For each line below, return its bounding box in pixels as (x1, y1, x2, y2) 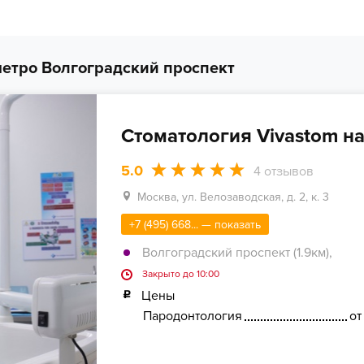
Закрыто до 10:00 (141, 268, 219, 281)
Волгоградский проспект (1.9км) (141, 245, 329, 262)
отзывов (260, 162, 314, 180)
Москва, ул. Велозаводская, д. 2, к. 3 (136, 190, 329, 205)
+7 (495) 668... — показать (128, 218, 261, 232)
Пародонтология (142, 308, 242, 325)
